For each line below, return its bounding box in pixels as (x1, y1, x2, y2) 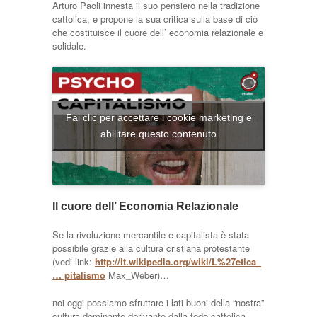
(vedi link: (52, 255, 95, 269)
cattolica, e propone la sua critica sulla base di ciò (52, 11, 258, 25)
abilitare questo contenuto (100, 128, 217, 140)
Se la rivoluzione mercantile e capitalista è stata (52, 228, 249, 242)
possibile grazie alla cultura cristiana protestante (52, 241, 250, 255)
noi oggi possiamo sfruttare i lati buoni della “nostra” (52, 296, 264, 310)
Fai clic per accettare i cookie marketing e (65, 112, 252, 124)
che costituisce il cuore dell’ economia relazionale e (52, 25, 263, 39)
